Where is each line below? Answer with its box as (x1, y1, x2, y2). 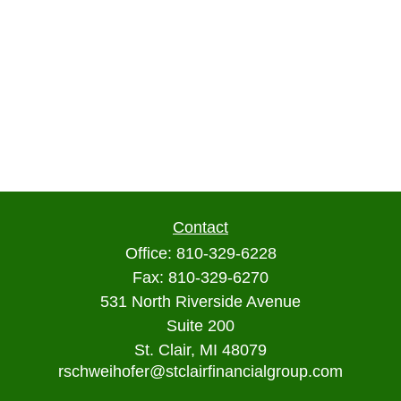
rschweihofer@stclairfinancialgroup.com (58, 363, 343, 380)
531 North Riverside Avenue (100, 293, 301, 311)
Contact (173, 218, 228, 236)
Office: (124, 244, 176, 262)
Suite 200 (166, 317, 235, 335)
